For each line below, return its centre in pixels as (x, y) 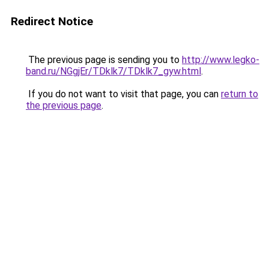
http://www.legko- (221, 60)
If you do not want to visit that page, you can (123, 94)
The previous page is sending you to (104, 60)
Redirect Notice (52, 21)
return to (240, 94)
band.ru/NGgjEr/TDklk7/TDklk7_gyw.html (113, 71)
